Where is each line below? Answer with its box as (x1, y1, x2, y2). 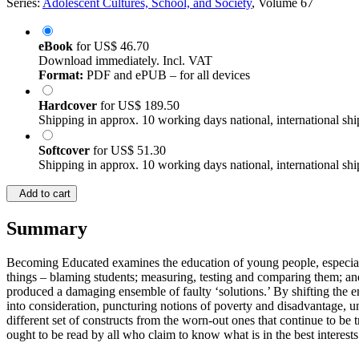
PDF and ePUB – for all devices (83, 68, 250, 83)
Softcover (38, 143, 93, 158)
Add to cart (13, 188, 71, 200)
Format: (38, 68, 83, 83)
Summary (6, 218, 87, 240)
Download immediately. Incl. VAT (38, 54, 212, 68)
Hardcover (38, 99, 100, 113)
